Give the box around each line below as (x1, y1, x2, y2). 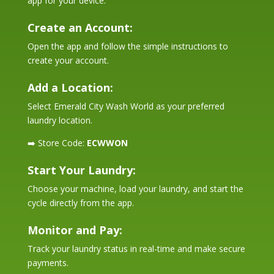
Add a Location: (27, 80, 113, 95)
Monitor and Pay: (27, 222, 122, 237)
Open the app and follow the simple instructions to (27, 40, 228, 52)
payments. (27, 256, 68, 268)
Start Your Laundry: (27, 162, 136, 177)
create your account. (27, 54, 109, 66)
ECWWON (86, 136, 128, 149)
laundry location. (27, 114, 92, 126)
